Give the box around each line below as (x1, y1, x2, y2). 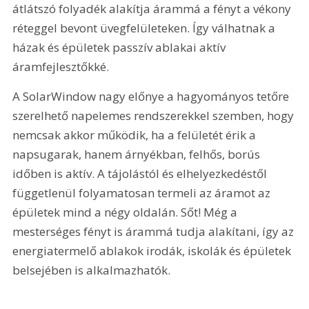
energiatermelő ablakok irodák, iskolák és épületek (12, 243, 295, 259)
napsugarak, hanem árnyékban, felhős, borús (12, 146, 263, 163)
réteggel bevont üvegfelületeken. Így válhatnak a (12, 19, 279, 36)
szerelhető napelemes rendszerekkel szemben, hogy (12, 108, 297, 124)
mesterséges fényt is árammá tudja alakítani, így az (12, 223, 297, 240)
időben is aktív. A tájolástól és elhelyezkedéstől (12, 166, 270, 182)
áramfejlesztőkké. (12, 58, 110, 74)
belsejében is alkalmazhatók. (12, 262, 171, 279)
